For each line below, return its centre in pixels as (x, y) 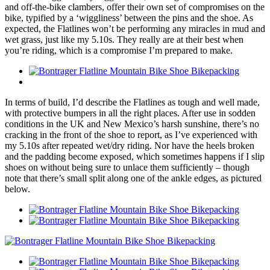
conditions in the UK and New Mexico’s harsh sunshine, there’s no (132, 124)
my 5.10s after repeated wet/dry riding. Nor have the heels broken (130, 146)
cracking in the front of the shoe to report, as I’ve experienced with (131, 135)
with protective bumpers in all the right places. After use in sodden (130, 113)
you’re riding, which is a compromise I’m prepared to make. (119, 51)
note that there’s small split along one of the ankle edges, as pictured (133, 178)
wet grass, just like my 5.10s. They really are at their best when (124, 40)
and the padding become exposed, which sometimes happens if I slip (135, 157)
